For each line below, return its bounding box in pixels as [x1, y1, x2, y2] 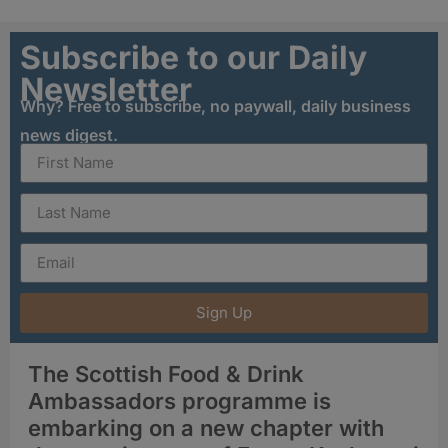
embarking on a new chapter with [28, 414, 384, 441]
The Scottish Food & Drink [28, 360, 304, 387]
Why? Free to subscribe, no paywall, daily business [20, 95, 411, 116]
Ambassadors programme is [28, 387, 331, 414]
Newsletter [20, 69, 192, 109]
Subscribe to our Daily [20, 37, 367, 77]
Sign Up [196, 303, 252, 323]
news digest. [20, 124, 118, 145]
